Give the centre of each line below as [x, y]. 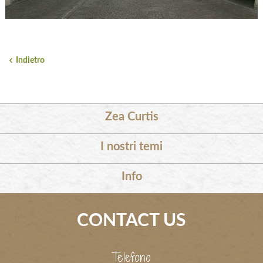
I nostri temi [131, 147]
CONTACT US [131, 221]
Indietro [30, 61]
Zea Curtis [131, 117]
